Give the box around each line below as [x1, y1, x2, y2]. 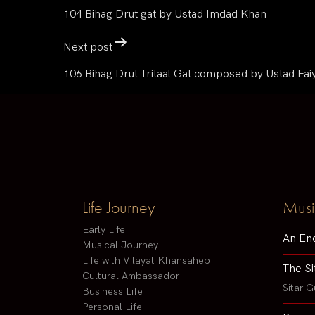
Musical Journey [82, 239, 158, 252]
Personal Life [82, 301, 142, 314]
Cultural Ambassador [82, 270, 179, 283]
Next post [63, 41, 112, 54]
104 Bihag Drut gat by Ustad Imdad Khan [63, 8, 266, 21]
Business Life [82, 285, 143, 298]
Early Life [82, 224, 125, 236]
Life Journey [82, 196, 155, 219]
